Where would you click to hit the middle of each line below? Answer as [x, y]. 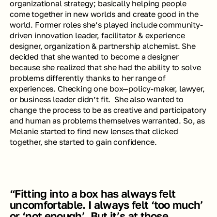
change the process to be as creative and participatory [108, 110]
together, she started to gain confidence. [84, 142]
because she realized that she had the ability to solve [105, 67]
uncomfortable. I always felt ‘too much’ [107, 205]
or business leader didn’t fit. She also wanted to [97, 99]
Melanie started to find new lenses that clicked [94, 131]
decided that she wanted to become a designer [94, 57]
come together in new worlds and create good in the [104, 14]
